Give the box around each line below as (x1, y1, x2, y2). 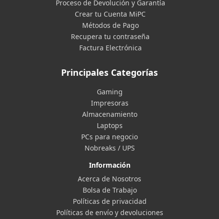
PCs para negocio (81, 132, 138, 141)
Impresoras (90, 98, 129, 108)
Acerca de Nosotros (78, 174, 141, 183)
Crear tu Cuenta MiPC (75, 9, 146, 19)
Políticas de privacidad (72, 197, 147, 206)
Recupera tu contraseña (71, 32, 150, 41)
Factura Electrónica (79, 43, 142, 52)
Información (88, 160, 131, 170)
